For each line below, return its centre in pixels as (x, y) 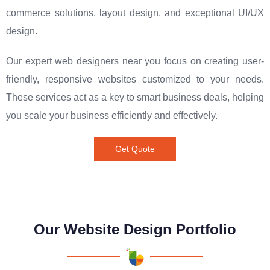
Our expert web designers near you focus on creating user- (135, 61)
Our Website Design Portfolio (135, 230)
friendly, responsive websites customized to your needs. (135, 79)
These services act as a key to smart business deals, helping (135, 97)
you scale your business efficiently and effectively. (112, 115)
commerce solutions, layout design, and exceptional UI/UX (135, 13)
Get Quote (135, 149)
